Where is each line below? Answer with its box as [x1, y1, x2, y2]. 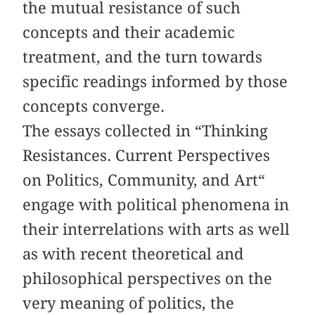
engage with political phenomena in [22, 195, 290, 214]
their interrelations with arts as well [22, 220, 290, 239]
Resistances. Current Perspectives [22, 146, 271, 165]
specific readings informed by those [22, 72, 288, 91]
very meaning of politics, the [22, 294, 235, 313]
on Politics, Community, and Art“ [22, 171, 266, 190]
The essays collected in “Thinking [22, 122, 269, 141]
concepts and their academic [22, 23, 236, 42]
